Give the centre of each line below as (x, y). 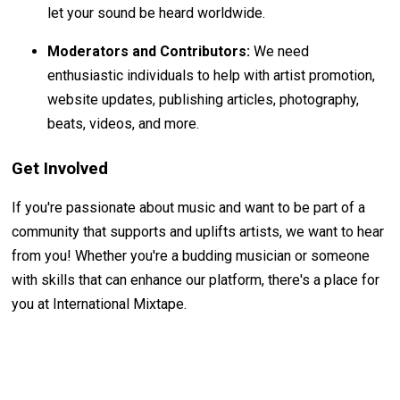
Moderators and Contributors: (149, 51)
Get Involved (60, 168)
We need (280, 51)
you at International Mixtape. (100, 304)
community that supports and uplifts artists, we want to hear (198, 231)
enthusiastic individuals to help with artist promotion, (212, 75)
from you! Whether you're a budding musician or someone (191, 255)
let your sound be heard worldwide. (157, 12)
